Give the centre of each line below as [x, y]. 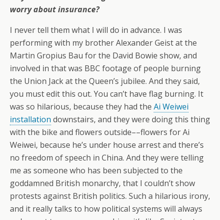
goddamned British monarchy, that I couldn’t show [102, 183]
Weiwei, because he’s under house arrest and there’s [107, 145]
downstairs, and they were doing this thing [131, 120]
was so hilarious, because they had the [82, 107]
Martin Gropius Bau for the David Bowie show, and [103, 56]
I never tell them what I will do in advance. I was [96, 30]
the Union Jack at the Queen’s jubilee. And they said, [105, 81]
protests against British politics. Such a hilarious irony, [110, 196]
